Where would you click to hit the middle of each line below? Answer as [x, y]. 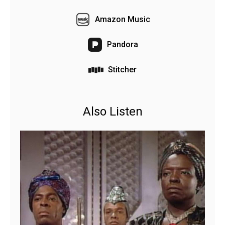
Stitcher [122, 69]
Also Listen [113, 111]
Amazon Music [122, 19]
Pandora [122, 44]
